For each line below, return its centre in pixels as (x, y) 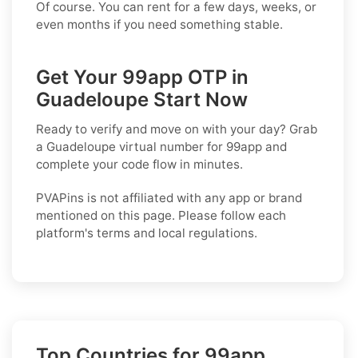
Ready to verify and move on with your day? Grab (177, 129)
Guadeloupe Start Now (142, 99)
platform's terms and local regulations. (147, 233)
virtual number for (171, 146)
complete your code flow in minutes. (139, 164)
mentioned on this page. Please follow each (161, 215)
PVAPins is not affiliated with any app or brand (169, 197)
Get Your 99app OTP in (142, 77)
